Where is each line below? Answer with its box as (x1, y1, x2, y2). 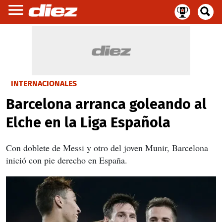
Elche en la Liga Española (6, 114, 170, 131)
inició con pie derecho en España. (6, 154, 127, 166)
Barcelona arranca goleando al (6, 96, 207, 113)
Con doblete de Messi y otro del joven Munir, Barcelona (6, 142, 208, 154)
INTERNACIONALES (11, 79, 77, 88)
